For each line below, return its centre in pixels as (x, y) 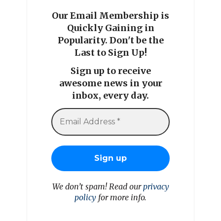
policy (85, 197)
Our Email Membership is (110, 15)
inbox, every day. (110, 96)
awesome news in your (110, 83)
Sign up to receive (110, 71)
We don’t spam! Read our (97, 186)
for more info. (121, 197)
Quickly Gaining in (110, 28)
